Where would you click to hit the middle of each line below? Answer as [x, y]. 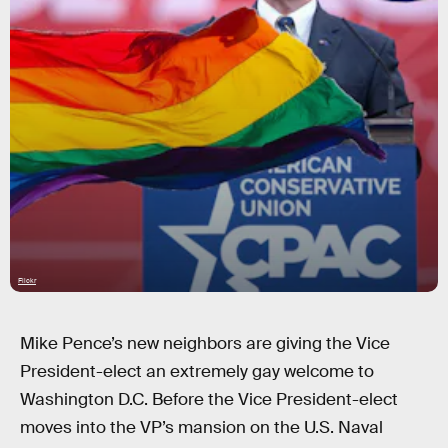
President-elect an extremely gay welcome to [197, 371]
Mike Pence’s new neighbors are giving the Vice [205, 343]
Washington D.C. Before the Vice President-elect [209, 399]
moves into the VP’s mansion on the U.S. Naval [201, 427]
